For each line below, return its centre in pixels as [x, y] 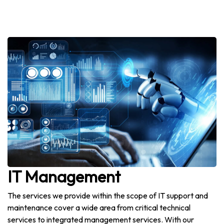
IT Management [64, 177]
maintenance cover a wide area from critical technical [99, 207]
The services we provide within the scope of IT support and [108, 195]
